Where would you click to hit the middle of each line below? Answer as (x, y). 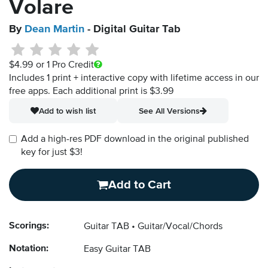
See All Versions (169, 111)
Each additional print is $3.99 (113, 92)
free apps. (31, 92)
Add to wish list (67, 111)
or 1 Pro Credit (65, 66)
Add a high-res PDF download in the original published (135, 140)
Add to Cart (140, 185)
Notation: (29, 249)
